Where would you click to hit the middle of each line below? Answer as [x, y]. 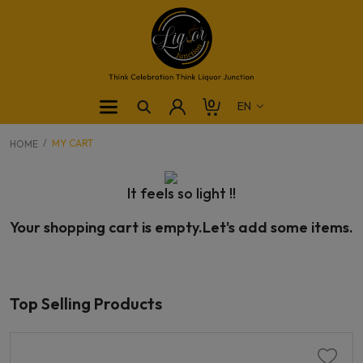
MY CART [73, 143]
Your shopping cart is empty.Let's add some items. [181, 227]
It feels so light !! [181, 193]
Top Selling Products [86, 303]
